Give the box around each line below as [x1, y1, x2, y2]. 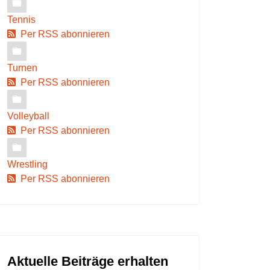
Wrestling [7, 159, 48, 169]
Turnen [7, 63, 37, 73]
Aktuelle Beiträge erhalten [7, 254, 168, 269]
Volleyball [7, 111, 49, 121]
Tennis [7, 14, 36, 25]
